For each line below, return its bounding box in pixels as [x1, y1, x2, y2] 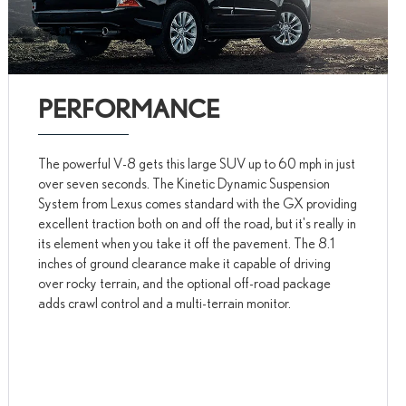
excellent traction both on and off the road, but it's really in [38, 215, 357, 232]
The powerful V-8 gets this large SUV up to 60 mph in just [38, 155, 356, 172]
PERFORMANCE [38, 93, 220, 125]
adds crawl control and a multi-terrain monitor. [38, 295, 292, 312]
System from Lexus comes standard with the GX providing [38, 195, 358, 212]
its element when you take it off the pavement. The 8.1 [38, 235, 335, 252]
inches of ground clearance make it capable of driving [38, 255, 332, 272]
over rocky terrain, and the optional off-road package [38, 275, 332, 292]
